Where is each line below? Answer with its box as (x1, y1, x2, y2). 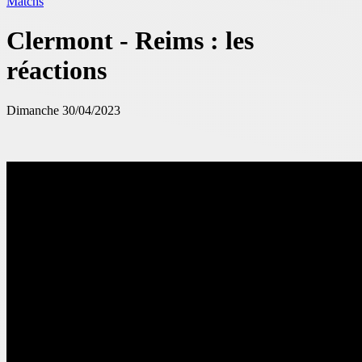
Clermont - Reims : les (6, 26, 254, 56)
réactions (6, 56, 107, 86)
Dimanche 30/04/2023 (6, 103, 120, 117)
